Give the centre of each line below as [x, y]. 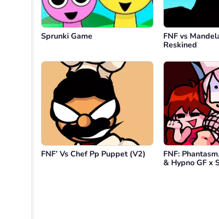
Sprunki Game [67, 36]
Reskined [180, 45]
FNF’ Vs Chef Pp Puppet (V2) [93, 154]
